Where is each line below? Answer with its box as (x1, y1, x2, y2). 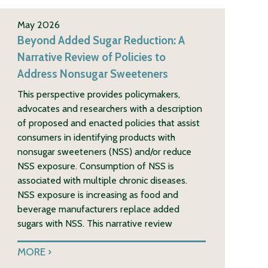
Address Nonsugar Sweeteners (17, 66, 169, 81)
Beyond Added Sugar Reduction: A (17, 33, 185, 47)
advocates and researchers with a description (17, 102, 203, 114)
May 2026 (17, 19, 60, 31)
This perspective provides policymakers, (17, 88, 181, 100)
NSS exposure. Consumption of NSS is (17, 160, 175, 172)
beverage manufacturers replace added (17, 203, 180, 215)
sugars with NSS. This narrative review (17, 217, 173, 229)
